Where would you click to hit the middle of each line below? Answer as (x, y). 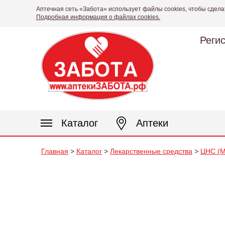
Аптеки (152, 123)
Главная (55, 151)
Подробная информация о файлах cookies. (98, 17)
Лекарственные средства (151, 151)
